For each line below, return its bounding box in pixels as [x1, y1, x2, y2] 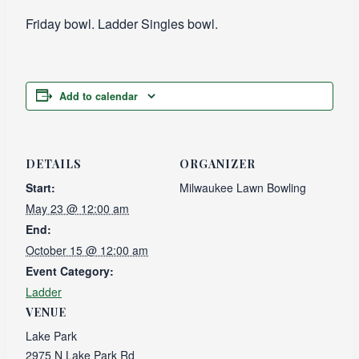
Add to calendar [59, 89, 138, 104]
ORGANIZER [179, 156, 256, 172]
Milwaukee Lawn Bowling [179, 179, 306, 196]
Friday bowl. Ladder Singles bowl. [26, 14, 218, 34]
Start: [26, 179, 55, 196]
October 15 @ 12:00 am [26, 242, 148, 259]
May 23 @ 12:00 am [26, 200, 129, 217]
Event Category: [26, 263, 114, 280]
